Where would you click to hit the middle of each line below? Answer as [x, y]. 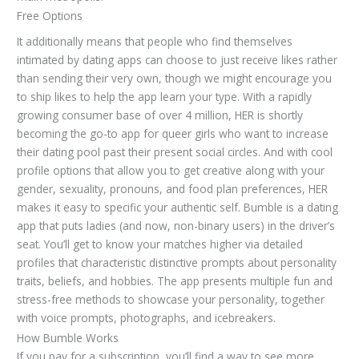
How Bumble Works [68, 337]
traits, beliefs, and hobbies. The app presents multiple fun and [175, 281]
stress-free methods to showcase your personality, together [171, 300]
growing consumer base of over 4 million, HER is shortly [160, 115]
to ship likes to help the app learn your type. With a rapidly [165, 97]
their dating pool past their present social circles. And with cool [175, 152]
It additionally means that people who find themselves [155, 42]
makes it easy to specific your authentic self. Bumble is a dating [178, 208]
